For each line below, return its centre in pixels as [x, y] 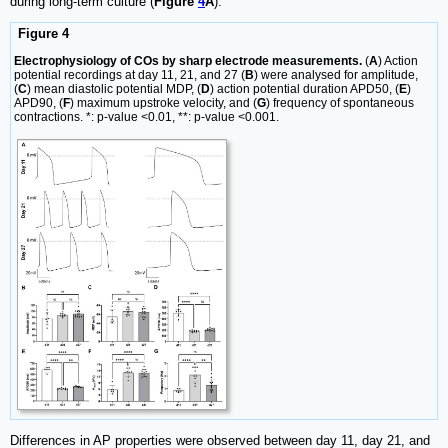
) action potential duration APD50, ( [304, 88]
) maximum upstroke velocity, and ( [163, 102]
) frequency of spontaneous [340, 102]
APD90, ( [38, 102]
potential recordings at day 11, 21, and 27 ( [129, 74]
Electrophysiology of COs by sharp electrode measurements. [188, 60]
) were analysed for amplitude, [336, 74]
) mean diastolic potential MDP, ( [114, 88]
